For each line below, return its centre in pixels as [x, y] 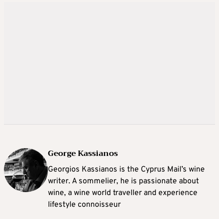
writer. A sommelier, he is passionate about [123, 181]
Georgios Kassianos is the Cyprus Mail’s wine [126, 169]
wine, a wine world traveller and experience [123, 193]
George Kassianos [83, 153]
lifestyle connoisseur [84, 205]
